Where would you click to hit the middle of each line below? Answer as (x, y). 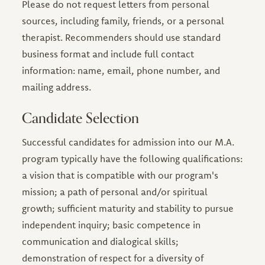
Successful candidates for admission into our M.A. (128, 142)
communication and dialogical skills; (101, 241)
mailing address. (57, 87)
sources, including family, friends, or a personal (123, 20)
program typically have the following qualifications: (132, 158)
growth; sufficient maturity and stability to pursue (128, 208)
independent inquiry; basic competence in (112, 224)
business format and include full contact (108, 54)
